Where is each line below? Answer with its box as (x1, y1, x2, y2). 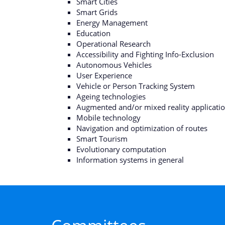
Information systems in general (76, 155, 184, 165)
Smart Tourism (76, 134, 128, 144)
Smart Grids (76, 7, 118, 17)
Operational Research (76, 39, 151, 49)
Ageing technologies (76, 91, 146, 101)
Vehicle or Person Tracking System (76, 81, 195, 91)
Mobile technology (76, 113, 141, 123)
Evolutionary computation (76, 144, 166, 154)
